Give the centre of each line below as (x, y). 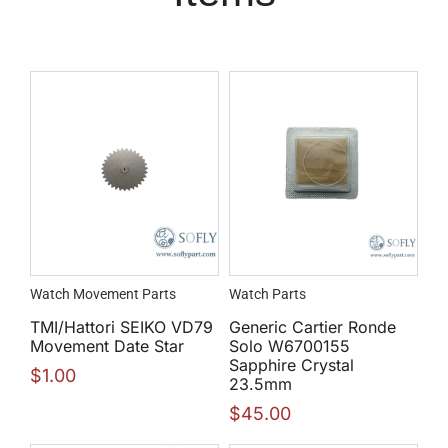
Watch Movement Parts (103, 294)
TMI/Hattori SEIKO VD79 (121, 327)
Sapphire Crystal (291, 365)
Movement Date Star (107, 346)
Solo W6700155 (289, 346)
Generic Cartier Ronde (312, 327)
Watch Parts (267, 294)
